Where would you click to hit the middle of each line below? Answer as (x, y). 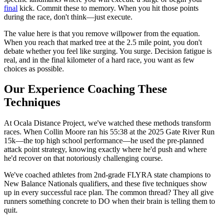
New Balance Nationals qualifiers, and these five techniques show (106, 184)
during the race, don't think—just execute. (68, 17)
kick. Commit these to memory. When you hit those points (108, 8)
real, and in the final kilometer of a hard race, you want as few (99, 60)
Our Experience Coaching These (86, 89)
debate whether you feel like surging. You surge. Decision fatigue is (108, 51)
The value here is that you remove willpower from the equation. (102, 33)
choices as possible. (34, 68)
